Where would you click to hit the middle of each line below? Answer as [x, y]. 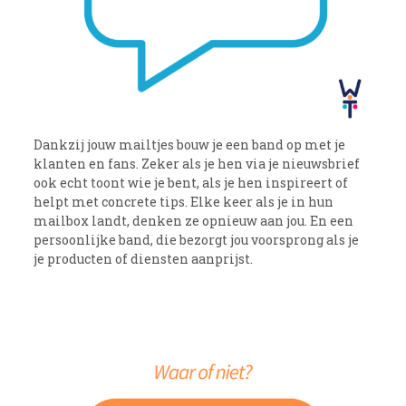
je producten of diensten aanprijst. [144, 259]
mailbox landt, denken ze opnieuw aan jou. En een [194, 221]
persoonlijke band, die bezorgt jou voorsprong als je [197, 240]
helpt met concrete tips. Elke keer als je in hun [184, 202]
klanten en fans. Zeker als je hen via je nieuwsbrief [197, 164]
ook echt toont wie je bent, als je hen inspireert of [191, 183]
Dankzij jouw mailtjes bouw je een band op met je [190, 145]
